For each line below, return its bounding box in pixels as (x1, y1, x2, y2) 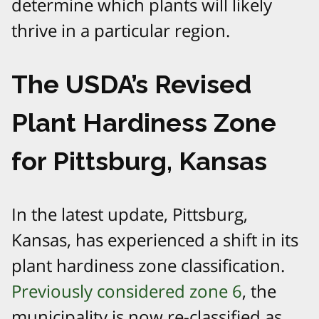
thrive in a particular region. (11, 18, 230, 42)
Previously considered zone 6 (11, 278, 242, 303)
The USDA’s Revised (11, 68, 251, 99)
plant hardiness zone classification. (11, 253, 285, 277)
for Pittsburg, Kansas (11, 145, 267, 176)
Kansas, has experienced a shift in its (11, 227, 298, 251)
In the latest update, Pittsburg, (11, 202, 248, 226)
